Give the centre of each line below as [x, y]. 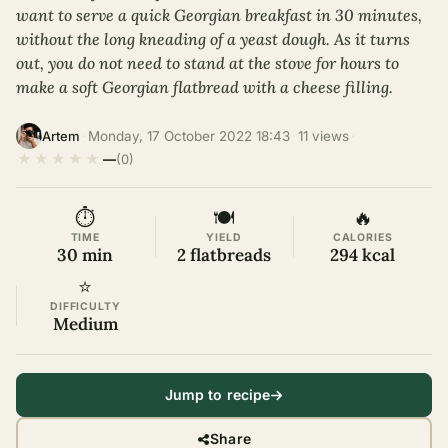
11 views [323, 135]
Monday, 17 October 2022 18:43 [189, 135]
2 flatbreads [223, 255]
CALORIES [362, 237]
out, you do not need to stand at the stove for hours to [207, 63]
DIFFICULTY [85, 306]
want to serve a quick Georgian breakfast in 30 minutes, [219, 15]
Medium [85, 324]
